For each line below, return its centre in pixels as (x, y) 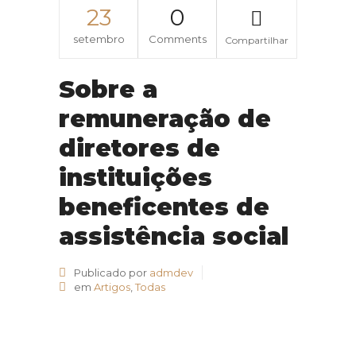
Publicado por (110, 272)
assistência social (174, 236)
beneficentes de (164, 207)
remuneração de (165, 118)
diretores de (139, 148)
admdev (171, 272)
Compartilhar (257, 40)
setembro (99, 39)
